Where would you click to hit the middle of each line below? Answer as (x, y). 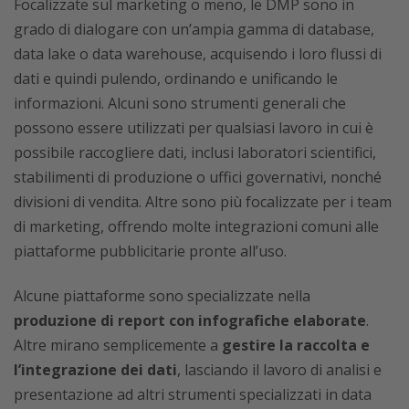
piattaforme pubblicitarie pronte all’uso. (150, 251)
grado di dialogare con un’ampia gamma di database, (194, 29)
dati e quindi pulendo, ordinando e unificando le (176, 79)
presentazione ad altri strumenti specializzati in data (193, 394)
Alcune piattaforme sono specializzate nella (162, 296)
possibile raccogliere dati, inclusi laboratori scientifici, (195, 152)
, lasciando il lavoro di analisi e (279, 370)
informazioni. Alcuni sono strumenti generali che (180, 103)
